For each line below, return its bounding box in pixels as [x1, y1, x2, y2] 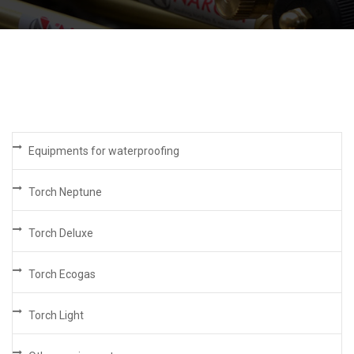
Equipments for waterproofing [28, 145, 179, 158]
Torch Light [28, 309, 84, 322]
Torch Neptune [28, 186, 102, 199]
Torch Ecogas [28, 268, 96, 281]
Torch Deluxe [28, 227, 93, 240]
